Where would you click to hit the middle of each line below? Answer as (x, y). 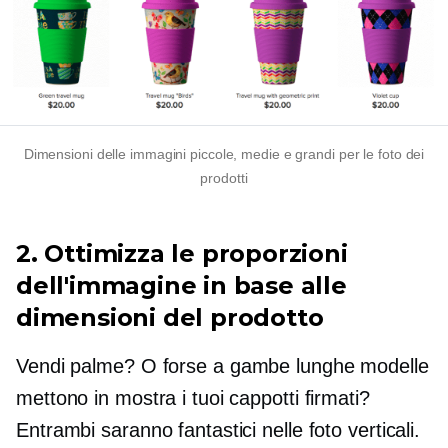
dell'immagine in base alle (181, 285)
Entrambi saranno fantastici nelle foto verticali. (218, 429)
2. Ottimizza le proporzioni (182, 253)
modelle (391, 365)
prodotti (224, 177)
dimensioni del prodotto (170, 317)
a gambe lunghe (283, 365)
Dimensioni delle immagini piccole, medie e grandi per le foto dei (224, 153)
